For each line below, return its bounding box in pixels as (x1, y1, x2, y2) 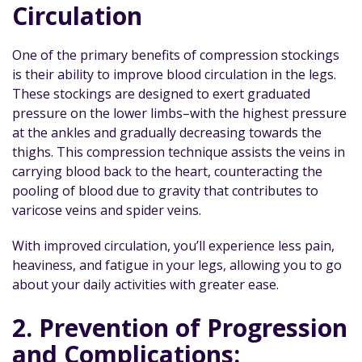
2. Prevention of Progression (12, 311, 347, 344)
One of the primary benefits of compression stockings (12, 46, 339, 64)
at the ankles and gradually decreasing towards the (12, 124, 322, 141)
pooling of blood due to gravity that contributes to (12, 182, 318, 200)
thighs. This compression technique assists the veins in (12, 143, 345, 161)
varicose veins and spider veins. (12, 201, 201, 219)
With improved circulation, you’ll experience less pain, (12, 237, 335, 255)
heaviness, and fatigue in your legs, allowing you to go (12, 256, 342, 274)
